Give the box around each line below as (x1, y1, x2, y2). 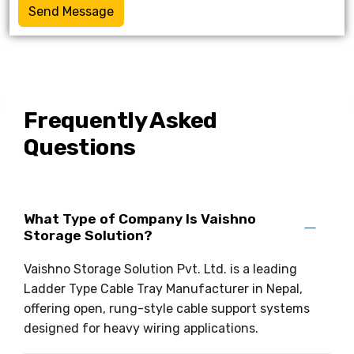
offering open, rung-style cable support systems (23, 301, 310, 317)
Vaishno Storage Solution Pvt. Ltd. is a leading (23, 262, 297, 277)
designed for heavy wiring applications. (23, 321, 258, 337)
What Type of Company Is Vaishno (23, 210, 256, 227)
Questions (23, 133, 136, 160)
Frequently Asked (23, 106, 217, 134)
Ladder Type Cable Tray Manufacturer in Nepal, (23, 281, 303, 297)
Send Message (28, 4, 114, 19)
